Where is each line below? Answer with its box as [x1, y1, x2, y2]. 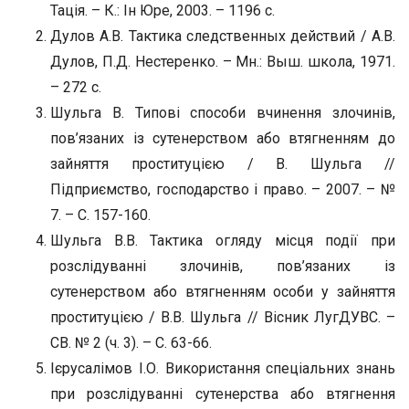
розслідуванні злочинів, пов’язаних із [50, 257, 395, 275]
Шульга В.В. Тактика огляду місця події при [50, 232, 395, 249]
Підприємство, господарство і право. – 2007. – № [50, 181, 395, 198]
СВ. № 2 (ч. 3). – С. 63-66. [50, 334, 212, 351]
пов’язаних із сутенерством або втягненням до [50, 130, 395, 147]
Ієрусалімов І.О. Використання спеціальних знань [50, 360, 395, 377]
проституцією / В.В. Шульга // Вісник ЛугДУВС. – [50, 309, 395, 326]
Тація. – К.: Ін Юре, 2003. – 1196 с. [50, 2, 275, 19]
